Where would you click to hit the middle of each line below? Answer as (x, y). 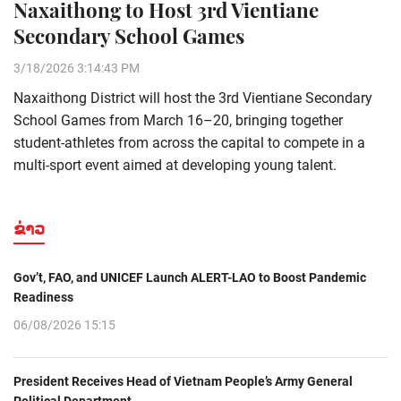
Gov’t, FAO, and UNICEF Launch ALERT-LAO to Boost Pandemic (190, 277)
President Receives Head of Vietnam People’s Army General (183, 381)
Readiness (43, 297)
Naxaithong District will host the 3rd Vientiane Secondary (193, 98)
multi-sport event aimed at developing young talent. (175, 165)
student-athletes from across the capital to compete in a (189, 142)
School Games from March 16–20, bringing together (178, 120)
